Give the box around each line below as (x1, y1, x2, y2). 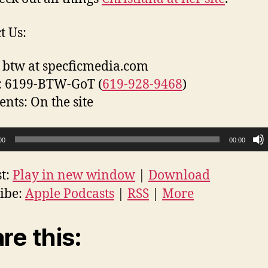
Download (148, 167, 210, 184)
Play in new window (13, 167, 135, 184)
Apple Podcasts (25, 186, 114, 203)
